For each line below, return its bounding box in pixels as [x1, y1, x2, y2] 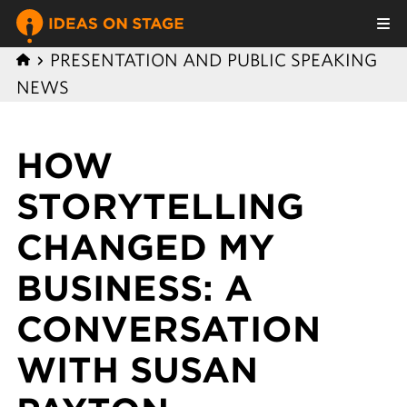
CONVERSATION [15, 309, 321, 350]
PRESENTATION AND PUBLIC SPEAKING [49, 50, 377, 71]
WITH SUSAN [15, 350, 258, 391]
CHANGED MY [15, 227, 274, 268]
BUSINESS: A [15, 268, 253, 309]
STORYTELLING [15, 186, 304, 227]
